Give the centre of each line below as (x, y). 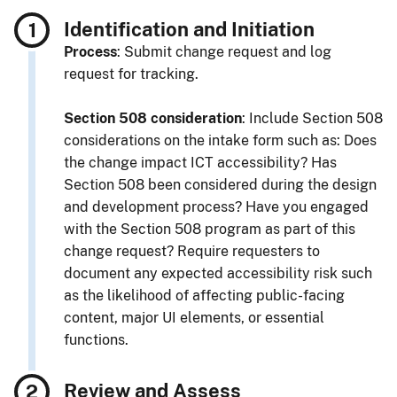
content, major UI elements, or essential (194, 318)
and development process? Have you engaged (216, 207)
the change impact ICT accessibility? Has (200, 163)
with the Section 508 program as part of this (210, 229)
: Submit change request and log (224, 52)
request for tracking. (131, 74)
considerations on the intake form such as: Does (220, 140)
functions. (96, 340)
